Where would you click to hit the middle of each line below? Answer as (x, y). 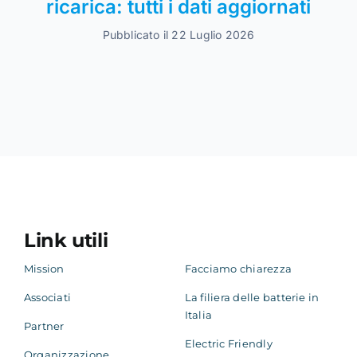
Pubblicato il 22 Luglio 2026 (178, 35)
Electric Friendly (228, 344)
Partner (44, 326)
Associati (47, 298)
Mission (44, 269)
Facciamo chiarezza (238, 269)
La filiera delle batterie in (252, 298)
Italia (198, 315)
